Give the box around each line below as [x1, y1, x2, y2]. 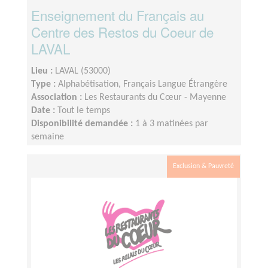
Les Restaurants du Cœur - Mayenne [84, 93, 226, 103]
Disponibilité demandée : [31, 119, 135, 129]
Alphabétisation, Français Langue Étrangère [58, 80, 227, 90]
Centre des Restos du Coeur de [31, 22, 214, 42]
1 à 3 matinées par [135, 119, 208, 129]
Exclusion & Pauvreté [173, 163, 234, 170]
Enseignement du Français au [31, 5, 204, 25]
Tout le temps [57, 106, 110, 116]
